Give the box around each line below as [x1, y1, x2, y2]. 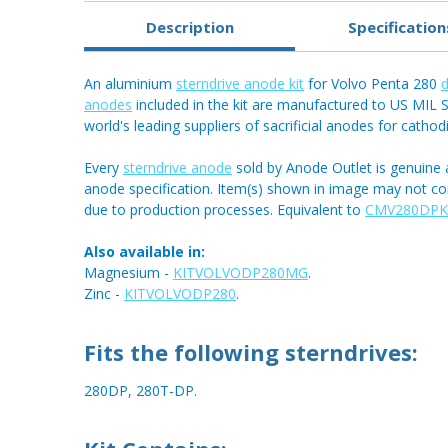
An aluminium [84, 74, 176, 94]
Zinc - [84, 284, 124, 304]
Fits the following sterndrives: [84, 337, 418, 368]
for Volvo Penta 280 [304, 74, 441, 94]
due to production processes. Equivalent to [84, 200, 365, 220]
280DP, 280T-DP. [84, 381, 197, 401]
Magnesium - [84, 263, 173, 283]
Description [145, 16, 234, 37]
